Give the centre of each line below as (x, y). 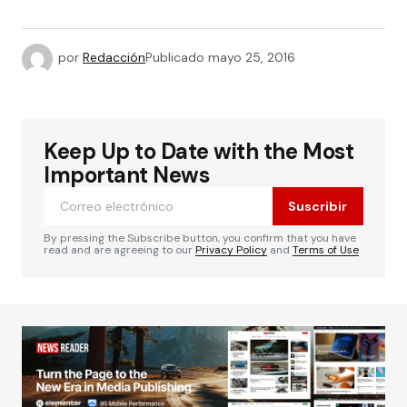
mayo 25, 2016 (252, 58)
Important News (127, 175)
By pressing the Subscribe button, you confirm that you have (200, 238)
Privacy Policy (231, 250)
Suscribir (318, 206)
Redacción (114, 58)
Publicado (175, 58)
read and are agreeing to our (119, 250)
